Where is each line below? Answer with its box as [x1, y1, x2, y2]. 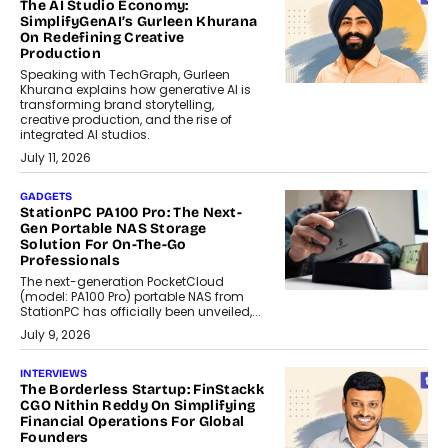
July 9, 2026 [20, 326, 91, 344]
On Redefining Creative [20, 29, 185, 47]
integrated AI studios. [20, 126, 150, 144]
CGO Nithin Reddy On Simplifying [20, 397, 256, 415]
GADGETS [20, 190, 72, 204]
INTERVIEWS [20, 367, 87, 381]
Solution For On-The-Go [20, 236, 187, 254]
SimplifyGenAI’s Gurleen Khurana [20, 13, 258, 31]
